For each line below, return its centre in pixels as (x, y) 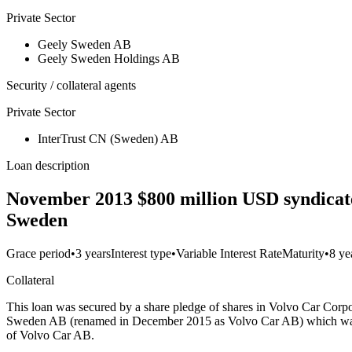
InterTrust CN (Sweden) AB (108, 139)
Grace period (38, 254)
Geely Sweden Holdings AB (109, 59)
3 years (93, 254)
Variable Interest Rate (229, 254)
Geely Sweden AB (84, 45)
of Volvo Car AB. (50, 335)
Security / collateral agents (71, 86)
